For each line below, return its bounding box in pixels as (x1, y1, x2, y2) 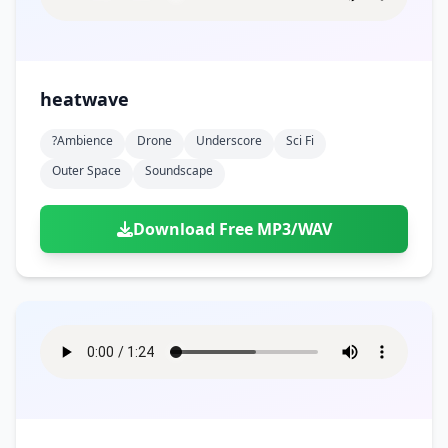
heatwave (40, 87, 129, 111)
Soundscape (145, 162, 213, 179)
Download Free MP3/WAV (132, 218, 332, 240)
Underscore (196, 132, 262, 149)
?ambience (52, 132, 113, 149)
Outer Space (52, 162, 121, 179)
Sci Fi (286, 132, 314, 149)
